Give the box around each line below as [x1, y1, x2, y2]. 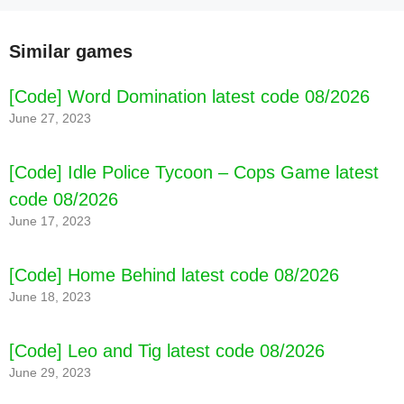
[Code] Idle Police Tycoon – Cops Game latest [9, 162, 379, 183]
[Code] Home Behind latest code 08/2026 [9, 265, 339, 286]
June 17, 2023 [9, 215, 91, 229]
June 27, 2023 [9, 112, 91, 126]
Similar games [9, 41, 133, 62]
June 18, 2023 [9, 290, 91, 305]
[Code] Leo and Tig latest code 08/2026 [9, 341, 325, 362]
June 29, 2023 [9, 366, 91, 381]
